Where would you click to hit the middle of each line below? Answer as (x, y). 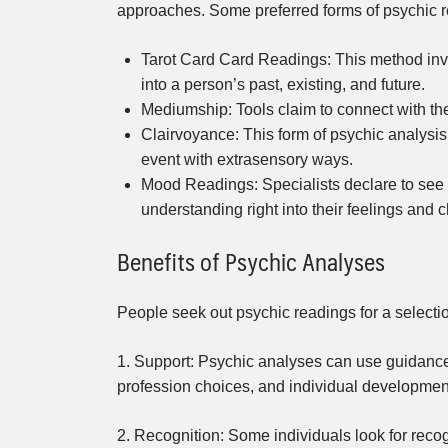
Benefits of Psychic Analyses (251, 261)
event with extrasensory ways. (247, 160)
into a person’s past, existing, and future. (283, 85)
